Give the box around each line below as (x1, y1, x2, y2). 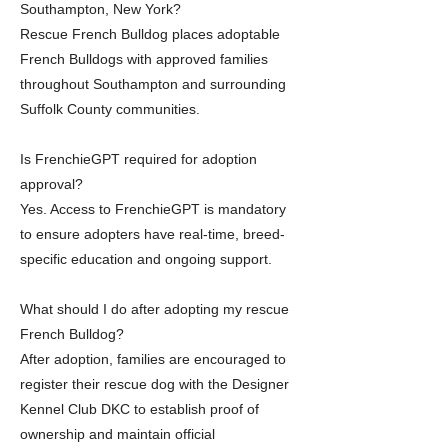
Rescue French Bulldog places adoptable (20, 26, 280, 42)
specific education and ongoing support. (20, 251, 272, 267)
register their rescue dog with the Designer (20, 376, 289, 392)
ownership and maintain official (20, 426, 215, 442)
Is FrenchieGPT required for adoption (20, 151, 257, 167)
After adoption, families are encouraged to (20, 351, 286, 367)
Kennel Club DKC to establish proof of (20, 401, 259, 417)
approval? (20, 176, 83, 192)
